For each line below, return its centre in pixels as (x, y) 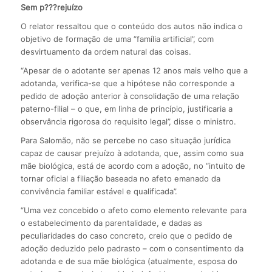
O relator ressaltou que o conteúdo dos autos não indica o (131, 26)
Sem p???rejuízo (51, 7)
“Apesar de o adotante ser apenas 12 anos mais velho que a (134, 70)
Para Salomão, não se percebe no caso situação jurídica (125, 140)
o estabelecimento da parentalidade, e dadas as (111, 223)
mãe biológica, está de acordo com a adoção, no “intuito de (133, 165)
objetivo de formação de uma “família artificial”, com (117, 39)
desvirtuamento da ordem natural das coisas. (106, 51)
